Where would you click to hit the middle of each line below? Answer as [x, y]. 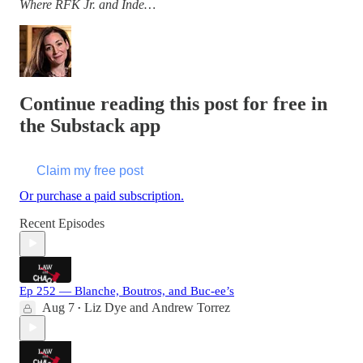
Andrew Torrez [191, 307]
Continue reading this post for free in [173, 103]
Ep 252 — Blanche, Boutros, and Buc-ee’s [127, 290]
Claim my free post [90, 170]
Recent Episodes [62, 223]
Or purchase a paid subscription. [102, 195]
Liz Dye [105, 307]
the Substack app [90, 125]
